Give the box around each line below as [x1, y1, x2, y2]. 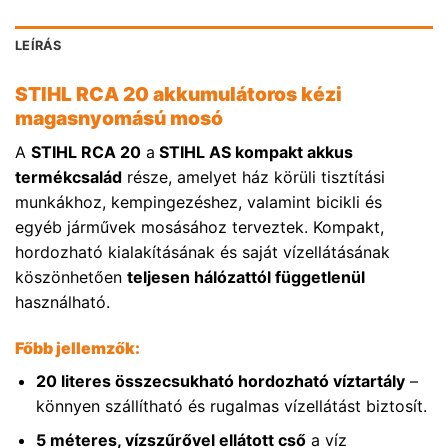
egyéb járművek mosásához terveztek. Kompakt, [15, 217, 384, 238]
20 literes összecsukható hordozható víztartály [35, 370, 405, 391]
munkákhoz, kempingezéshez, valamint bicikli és [15, 192, 382, 213]
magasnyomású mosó [15, 106, 223, 131]
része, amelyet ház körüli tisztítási [122, 167, 385, 188]
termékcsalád [15, 167, 122, 188]
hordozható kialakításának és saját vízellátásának [15, 242, 390, 263]
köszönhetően [15, 267, 127, 288]
